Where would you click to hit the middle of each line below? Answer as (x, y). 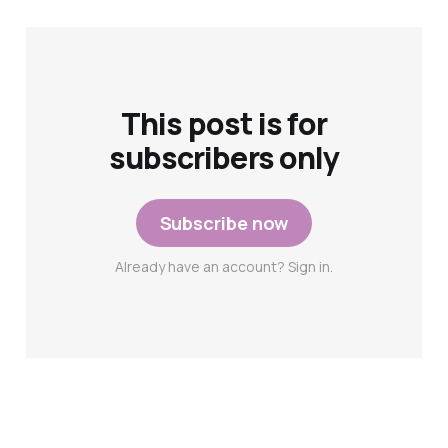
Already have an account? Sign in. (223, 267)
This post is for (224, 124)
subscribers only (224, 158)
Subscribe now (224, 223)
